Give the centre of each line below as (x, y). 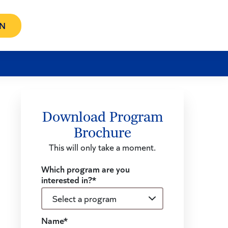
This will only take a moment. (102, 147)
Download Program (102, 118)
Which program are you (85, 169)
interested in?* (69, 179)
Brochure (102, 133)
